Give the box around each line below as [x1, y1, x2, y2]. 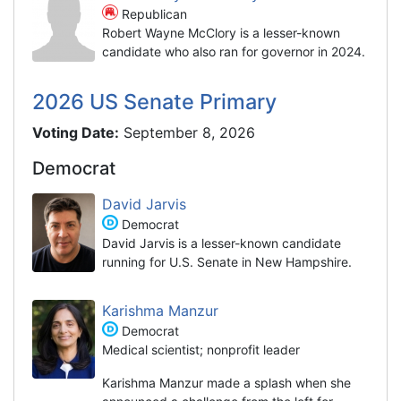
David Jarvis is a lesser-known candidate [102, 235, 341, 251]
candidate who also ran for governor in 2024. [102, 43, 365, 59]
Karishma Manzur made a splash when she [102, 374, 351, 390]
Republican [117, 5, 187, 21]
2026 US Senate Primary [32, 88, 277, 115]
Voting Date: [32, 123, 119, 141]
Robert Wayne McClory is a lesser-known [102, 24, 340, 40]
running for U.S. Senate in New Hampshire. [102, 253, 352, 269]
